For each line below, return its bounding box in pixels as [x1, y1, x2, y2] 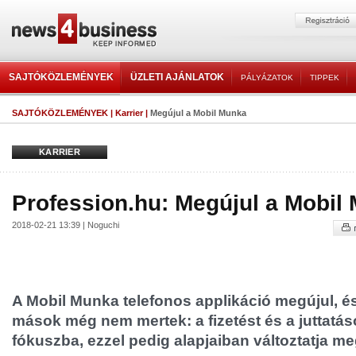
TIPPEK [310, 73, 339, 82]
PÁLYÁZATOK [241, 73, 293, 82]
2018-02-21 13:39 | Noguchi [12, 220, 119, 230]
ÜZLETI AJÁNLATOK [130, 72, 224, 83]
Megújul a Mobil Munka [150, 108, 246, 118]
